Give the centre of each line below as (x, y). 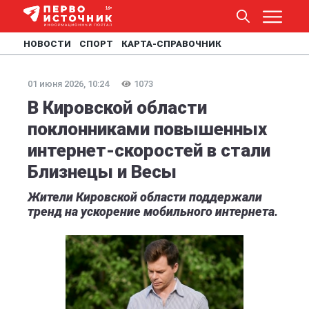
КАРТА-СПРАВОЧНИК (171, 44)
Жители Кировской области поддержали (145, 197)
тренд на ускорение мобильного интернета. (153, 211)
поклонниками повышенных (147, 129)
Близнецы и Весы (102, 172)
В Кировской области (117, 108)
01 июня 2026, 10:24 (68, 84)
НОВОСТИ (47, 44)
